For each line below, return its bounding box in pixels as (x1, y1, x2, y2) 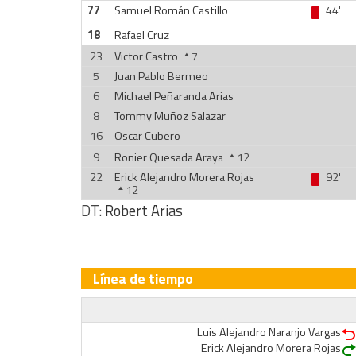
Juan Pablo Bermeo (114, 68, 208, 85)
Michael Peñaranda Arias (114, 87, 234, 105)
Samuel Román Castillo (114, 2, 228, 19)
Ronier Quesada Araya (114, 149, 223, 166)
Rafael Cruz (114, 26, 169, 44)
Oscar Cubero (114, 127, 180, 145)
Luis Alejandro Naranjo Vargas (196, 323, 341, 341)
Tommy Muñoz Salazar (114, 107, 226, 125)
